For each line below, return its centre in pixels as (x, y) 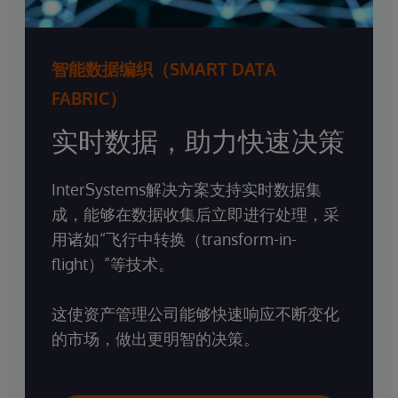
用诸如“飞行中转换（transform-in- (174, 239)
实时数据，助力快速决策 (198, 140)
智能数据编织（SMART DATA (164, 68)
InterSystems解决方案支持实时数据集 (187, 189)
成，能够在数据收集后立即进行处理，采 (195, 214)
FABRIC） (89, 97)
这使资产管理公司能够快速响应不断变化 (195, 313)
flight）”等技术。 (113, 263)
